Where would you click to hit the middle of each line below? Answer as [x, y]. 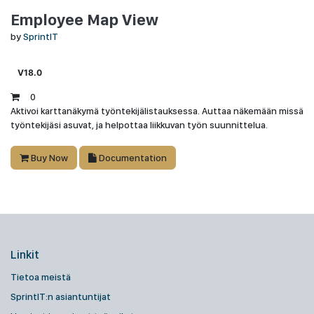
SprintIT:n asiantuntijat [61, 297]
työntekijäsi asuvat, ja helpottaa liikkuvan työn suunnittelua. [140, 125]
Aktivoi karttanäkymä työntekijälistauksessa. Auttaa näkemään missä [157, 111]
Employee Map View [84, 20]
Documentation [132, 158]
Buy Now [48, 158]
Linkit [25, 255]
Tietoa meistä [41, 277]
